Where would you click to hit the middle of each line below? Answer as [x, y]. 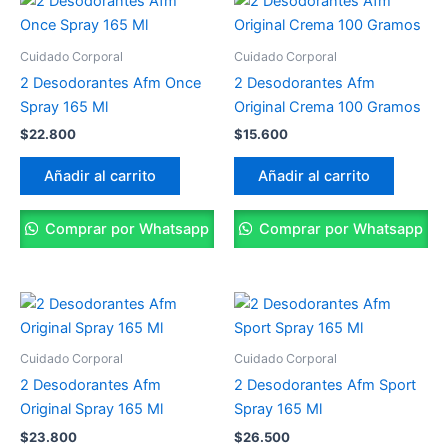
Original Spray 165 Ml [91, 409]
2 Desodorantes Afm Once [110, 83]
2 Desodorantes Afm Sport [325, 385]
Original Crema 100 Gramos [327, 107]
